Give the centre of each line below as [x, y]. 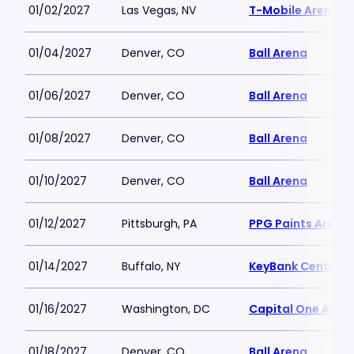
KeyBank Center [295, 266]
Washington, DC [166, 309]
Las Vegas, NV [159, 10]
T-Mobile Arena [294, 10]
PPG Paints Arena [299, 224]
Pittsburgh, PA [159, 224]
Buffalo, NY [151, 266]
